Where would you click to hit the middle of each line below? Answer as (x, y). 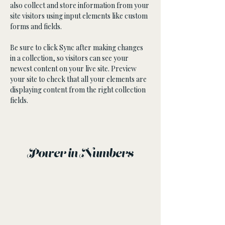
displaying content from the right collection (79, 90)
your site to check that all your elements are (79, 79)
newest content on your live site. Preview (74, 69)
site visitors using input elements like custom (80, 16)
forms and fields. (36, 26)
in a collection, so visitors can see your (70, 58)
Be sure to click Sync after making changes (77, 47)
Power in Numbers (80, 154)
